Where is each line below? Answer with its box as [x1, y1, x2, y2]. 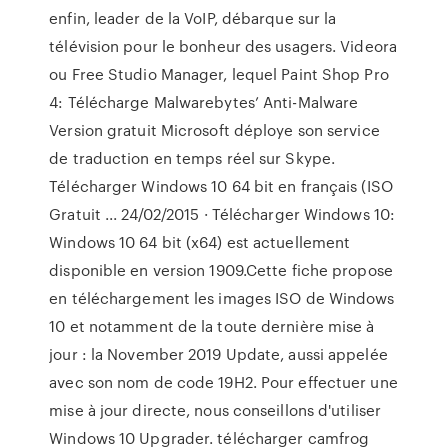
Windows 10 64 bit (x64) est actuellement [49, 231, 351, 253]
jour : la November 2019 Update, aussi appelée [49, 343, 388, 365]
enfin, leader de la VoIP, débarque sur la [49, 7, 337, 29]
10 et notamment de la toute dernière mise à [49, 315, 375, 337]
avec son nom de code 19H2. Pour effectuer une [49, 371, 398, 393]
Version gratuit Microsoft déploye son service [49, 119, 380, 141]
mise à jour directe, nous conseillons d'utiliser [49, 399, 382, 421]
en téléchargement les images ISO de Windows [49, 287, 395, 309]
